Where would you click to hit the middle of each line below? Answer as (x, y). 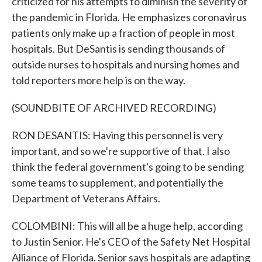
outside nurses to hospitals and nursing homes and (125, 64)
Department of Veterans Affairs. (86, 198)
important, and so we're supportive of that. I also (121, 151)
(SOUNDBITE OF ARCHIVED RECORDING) (114, 108)
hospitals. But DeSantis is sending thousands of (118, 49)
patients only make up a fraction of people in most (123, 33)
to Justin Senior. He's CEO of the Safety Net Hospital (131, 242)
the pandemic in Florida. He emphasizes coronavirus (129, 17)
